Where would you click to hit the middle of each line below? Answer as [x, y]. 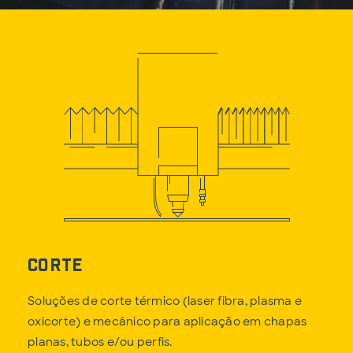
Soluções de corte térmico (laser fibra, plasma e [165, 301]
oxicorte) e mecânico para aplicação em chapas [167, 322]
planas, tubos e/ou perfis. [100, 342]
